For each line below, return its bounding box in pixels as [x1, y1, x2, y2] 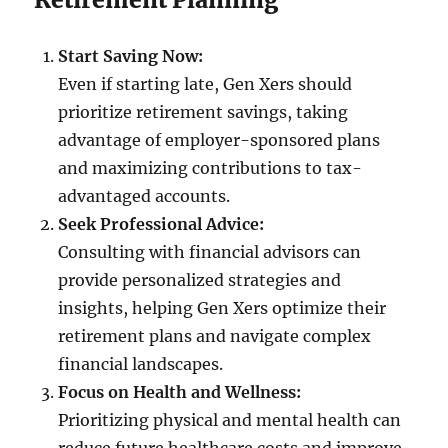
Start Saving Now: [58, 46, 204, 67]
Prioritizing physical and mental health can [58, 410, 402, 431]
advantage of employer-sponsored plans [58, 130, 381, 151]
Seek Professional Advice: [58, 214, 265, 235]
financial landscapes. [58, 354, 224, 375]
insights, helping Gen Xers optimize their [58, 298, 387, 319]
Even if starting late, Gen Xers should [58, 74, 353, 95]
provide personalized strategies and [58, 270, 342, 291]
